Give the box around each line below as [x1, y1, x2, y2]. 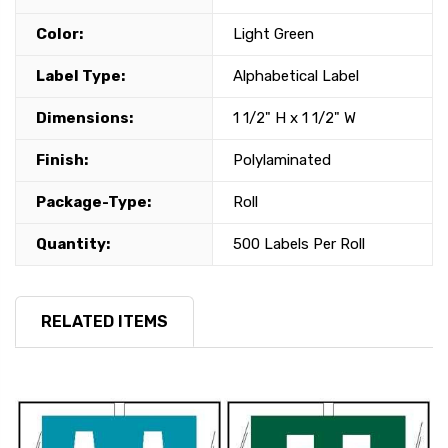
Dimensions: [36, 109, 133, 128]
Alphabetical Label [233, 67, 359, 86]
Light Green [233, 25, 314, 44]
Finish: [36, 151, 88, 170]
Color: [36, 25, 83, 44]
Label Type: [36, 67, 125, 86]
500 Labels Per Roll [233, 235, 365, 254]
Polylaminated [233, 151, 331, 170]
